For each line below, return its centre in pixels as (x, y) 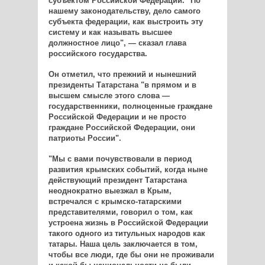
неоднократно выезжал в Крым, (110, 191)
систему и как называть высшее (110, 33)
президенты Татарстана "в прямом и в (122, 85)
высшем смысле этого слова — (109, 96)
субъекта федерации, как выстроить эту (125, 22)
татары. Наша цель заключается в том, (123, 244)
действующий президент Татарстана (117, 180)
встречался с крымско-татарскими (115, 202)
